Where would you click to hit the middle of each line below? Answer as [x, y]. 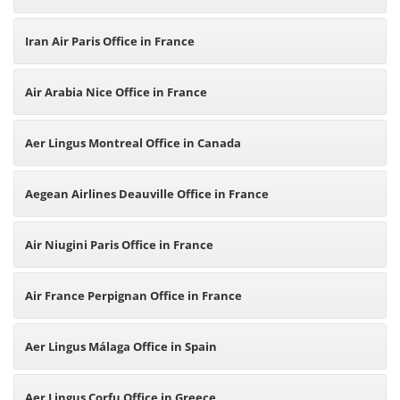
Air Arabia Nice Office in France [116, 92]
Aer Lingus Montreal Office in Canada [133, 143]
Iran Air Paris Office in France [110, 41]
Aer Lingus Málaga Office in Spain [121, 346]
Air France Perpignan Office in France [133, 296]
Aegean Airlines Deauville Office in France [147, 194]
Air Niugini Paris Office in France [119, 245]
